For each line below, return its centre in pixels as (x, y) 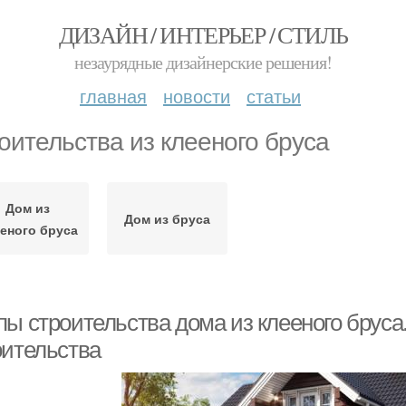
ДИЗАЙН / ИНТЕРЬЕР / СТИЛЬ (203, 34)
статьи (274, 96)
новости (197, 96)
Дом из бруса (167, 218)
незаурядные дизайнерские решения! (203, 62)
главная (113, 96)
